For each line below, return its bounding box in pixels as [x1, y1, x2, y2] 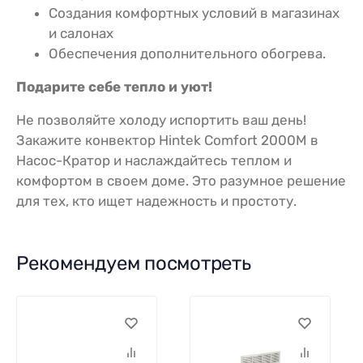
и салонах [49, 24, 113, 41]
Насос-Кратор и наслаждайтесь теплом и [16, 152, 292, 169]
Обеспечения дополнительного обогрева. [49, 45, 326, 62]
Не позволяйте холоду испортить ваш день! [16, 111, 306, 128]
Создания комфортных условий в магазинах [49, 4, 340, 21]
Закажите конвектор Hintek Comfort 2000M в [16, 131, 318, 148]
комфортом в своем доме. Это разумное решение [16, 172, 346, 189]
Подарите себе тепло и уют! [16, 78, 212, 95]
